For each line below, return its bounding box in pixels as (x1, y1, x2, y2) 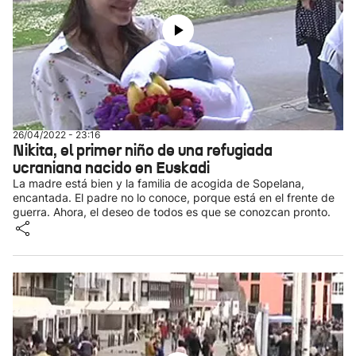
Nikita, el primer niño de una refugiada (13, 140, 273, 161)
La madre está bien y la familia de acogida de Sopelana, (13, 176, 304, 190)
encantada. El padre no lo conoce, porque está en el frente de (13, 191, 335, 204)
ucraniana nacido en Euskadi (13, 157, 210, 178)
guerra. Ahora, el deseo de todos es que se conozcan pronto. (13, 205, 331, 219)
